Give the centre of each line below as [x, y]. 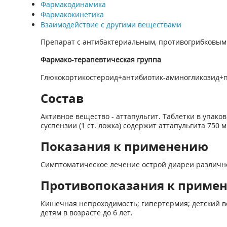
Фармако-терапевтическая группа [101, 60]
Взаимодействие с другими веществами [111, 25]
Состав [62, 98]
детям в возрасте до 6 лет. [86, 213]
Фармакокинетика [72, 14]
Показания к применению [124, 146]
